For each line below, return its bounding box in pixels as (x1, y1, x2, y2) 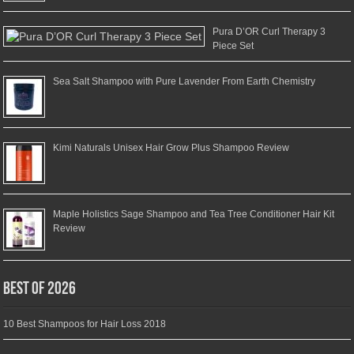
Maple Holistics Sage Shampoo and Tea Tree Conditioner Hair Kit (53, 209, 335, 220)
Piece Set (213, 40, 254, 52)
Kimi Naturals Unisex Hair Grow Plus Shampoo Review (53, 142, 290, 154)
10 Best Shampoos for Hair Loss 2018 (3, 318, 167, 330)
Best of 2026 (3, 281, 77, 299)
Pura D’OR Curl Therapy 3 (213, 26, 326, 38)
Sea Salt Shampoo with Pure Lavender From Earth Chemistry (53, 76, 316, 88)
